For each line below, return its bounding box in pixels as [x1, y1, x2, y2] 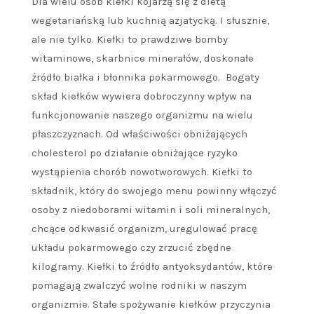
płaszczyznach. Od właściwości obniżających [32, 128, 247, 141]
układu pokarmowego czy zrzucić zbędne [32, 241, 231, 254]
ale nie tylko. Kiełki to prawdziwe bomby [32, 33, 228, 46]
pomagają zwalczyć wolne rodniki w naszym [32, 279, 247, 292]
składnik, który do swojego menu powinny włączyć [32, 184, 277, 198]
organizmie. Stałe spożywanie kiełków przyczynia [32, 298, 271, 311]
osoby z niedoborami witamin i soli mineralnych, [32, 203, 270, 217]
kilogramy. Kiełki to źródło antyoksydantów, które [32, 260, 273, 273]
